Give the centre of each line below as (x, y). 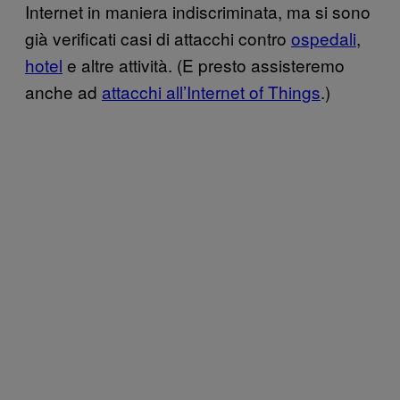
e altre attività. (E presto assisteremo (204, 64)
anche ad (63, 91)
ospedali (324, 37)
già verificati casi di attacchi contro (158, 37)
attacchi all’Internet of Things (211, 91)
